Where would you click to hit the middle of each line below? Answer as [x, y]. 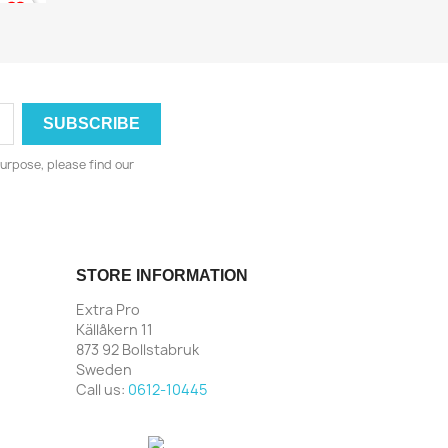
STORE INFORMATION [162, 276]
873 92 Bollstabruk [137, 350]
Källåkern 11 [114, 330]
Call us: [102, 390]
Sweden [104, 370]
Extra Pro [108, 310]
